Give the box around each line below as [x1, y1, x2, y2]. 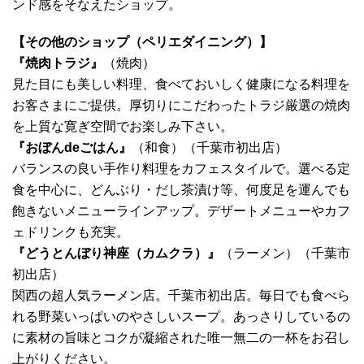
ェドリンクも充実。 [12, 225, 129, 240]
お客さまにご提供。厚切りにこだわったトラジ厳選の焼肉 [12, 98, 350, 113]
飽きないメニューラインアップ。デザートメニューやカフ [12, 204, 350, 219]
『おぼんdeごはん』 [12, 141, 132, 155]
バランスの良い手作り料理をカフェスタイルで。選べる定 [12, 162, 350, 176]
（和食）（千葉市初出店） [132, 141, 288, 155]
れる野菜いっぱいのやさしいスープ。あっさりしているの [12, 310, 350, 324]
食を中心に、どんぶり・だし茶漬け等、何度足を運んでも [12, 183, 350, 197]
